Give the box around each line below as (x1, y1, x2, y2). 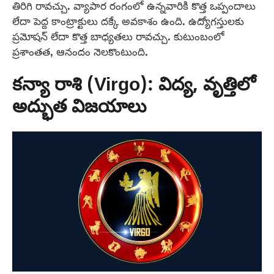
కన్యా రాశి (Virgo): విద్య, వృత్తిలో (12, 73, 256, 98)
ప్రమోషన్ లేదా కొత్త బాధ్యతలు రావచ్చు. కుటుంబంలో (12, 26, 224, 47)
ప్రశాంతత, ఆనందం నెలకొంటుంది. (12, 42, 148, 62)
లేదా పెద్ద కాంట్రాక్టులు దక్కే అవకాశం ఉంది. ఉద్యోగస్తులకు (12, 11, 244, 32)
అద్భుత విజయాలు (12, 95, 146, 120)
